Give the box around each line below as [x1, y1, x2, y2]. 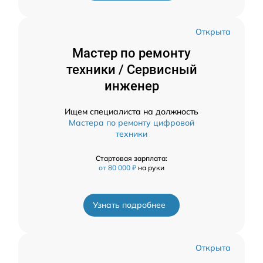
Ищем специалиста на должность [65, 106, 198, 117]
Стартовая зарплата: [96, 154, 167, 163]
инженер [104, 79, 159, 94]
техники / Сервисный [66, 62, 197, 77]
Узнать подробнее [93, 200, 166, 211]
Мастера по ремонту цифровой [69, 117, 194, 129]
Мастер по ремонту [72, 46, 191, 61]
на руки [138, 163, 164, 173]
